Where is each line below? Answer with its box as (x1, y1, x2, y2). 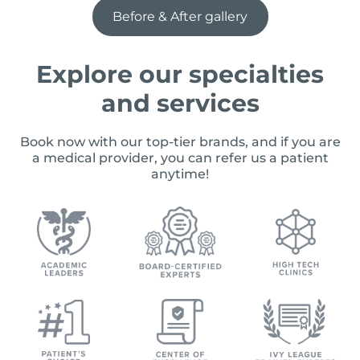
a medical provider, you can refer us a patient (31, 150, 329, 166)
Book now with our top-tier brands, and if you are (19, 134, 341, 150)
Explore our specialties (36, 59, 324, 90)
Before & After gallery (112, 9, 247, 25)
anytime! (151, 166, 209, 182)
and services (100, 88, 260, 119)
